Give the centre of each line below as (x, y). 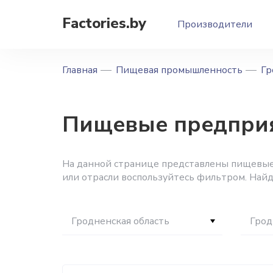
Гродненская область (120, 221)
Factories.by (104, 23)
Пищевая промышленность (179, 70)
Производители (215, 24)
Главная (80, 70)
